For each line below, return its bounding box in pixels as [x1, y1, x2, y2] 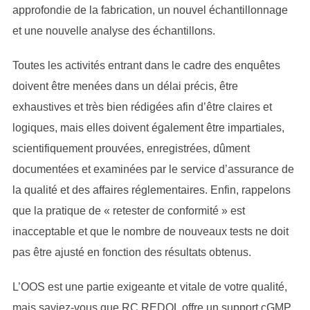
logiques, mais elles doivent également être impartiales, [12, 122, 284, 134]
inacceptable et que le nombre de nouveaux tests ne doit [12, 226, 289, 237]
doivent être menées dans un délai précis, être [12, 80, 238, 92]
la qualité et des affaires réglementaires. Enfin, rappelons [12, 184, 291, 196]
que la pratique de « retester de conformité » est [12, 205, 245, 217]
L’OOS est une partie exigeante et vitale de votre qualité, [12, 281, 287, 293]
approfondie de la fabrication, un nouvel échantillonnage [12, 4, 288, 16]
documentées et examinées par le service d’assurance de [12, 163, 294, 175]
